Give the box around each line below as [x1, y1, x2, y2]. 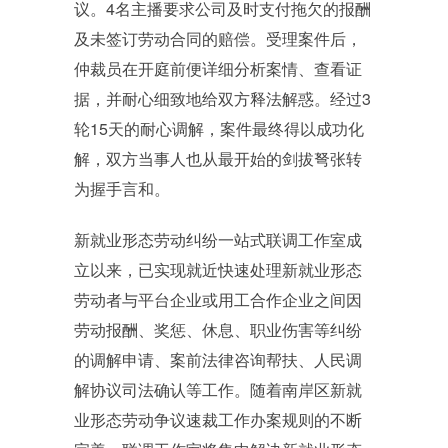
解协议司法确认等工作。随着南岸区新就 [74, 378, 362, 401]
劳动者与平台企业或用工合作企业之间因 [74, 288, 362, 311]
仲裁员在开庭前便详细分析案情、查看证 [74, 57, 362, 80]
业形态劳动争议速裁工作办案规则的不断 [74, 408, 362, 431]
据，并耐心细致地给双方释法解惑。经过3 [74, 87, 371, 110]
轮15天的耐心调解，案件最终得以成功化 [74, 117, 364, 140]
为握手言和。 [74, 177, 170, 200]
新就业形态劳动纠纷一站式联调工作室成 [74, 228, 362, 251]
